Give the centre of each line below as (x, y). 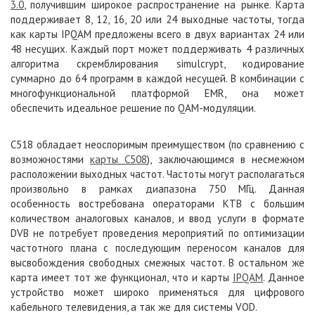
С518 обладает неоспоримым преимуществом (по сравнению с (157, 144)
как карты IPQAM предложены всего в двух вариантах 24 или (157, 34)
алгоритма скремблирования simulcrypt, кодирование (157, 64)
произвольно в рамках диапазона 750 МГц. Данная (157, 189)
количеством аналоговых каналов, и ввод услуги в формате (157, 218)
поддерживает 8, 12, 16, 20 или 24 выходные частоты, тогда (157, 19)
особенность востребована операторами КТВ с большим (157, 204)
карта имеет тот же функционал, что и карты (122, 277)
